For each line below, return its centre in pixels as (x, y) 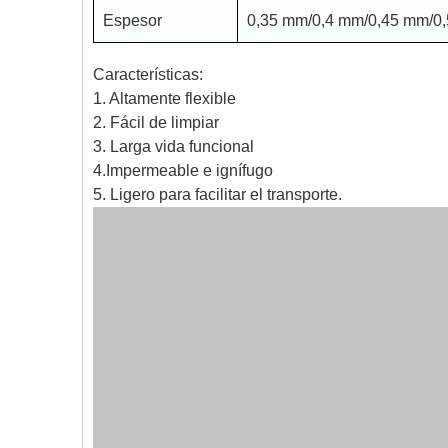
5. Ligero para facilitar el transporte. (217, 194)
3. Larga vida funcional (173, 146)
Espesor (133, 20)
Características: (148, 74)
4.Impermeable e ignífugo (183, 170)
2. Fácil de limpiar (156, 122)
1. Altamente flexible (164, 98)
